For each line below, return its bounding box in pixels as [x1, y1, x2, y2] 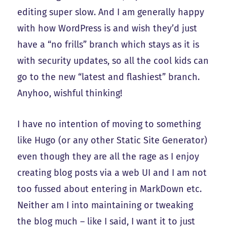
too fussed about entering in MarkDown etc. [17, 183, 202, 195]
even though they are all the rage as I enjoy [17, 150, 200, 162]
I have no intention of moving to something [17, 118, 201, 130]
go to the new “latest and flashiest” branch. [17, 71, 200, 83]
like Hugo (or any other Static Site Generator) [17, 134, 208, 146]
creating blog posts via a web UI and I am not [17, 167, 207, 178]
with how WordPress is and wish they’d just [17, 22, 198, 34]
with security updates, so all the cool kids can [17, 55, 209, 66]
